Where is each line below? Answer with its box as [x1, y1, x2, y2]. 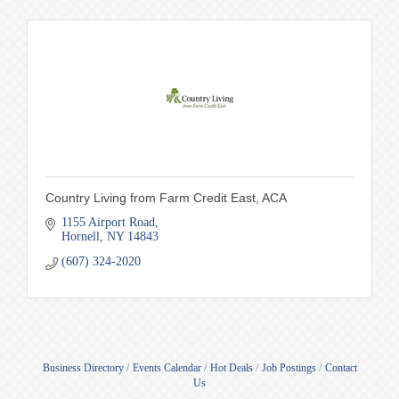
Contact [324, 361, 357, 374]
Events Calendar [132, 361, 201, 374]
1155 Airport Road [61, 215, 155, 229]
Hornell [61, 229, 100, 243]
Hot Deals [209, 361, 253, 374]
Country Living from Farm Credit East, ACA [45, 190, 287, 205]
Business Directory [42, 361, 124, 374]
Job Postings [261, 361, 316, 374]
